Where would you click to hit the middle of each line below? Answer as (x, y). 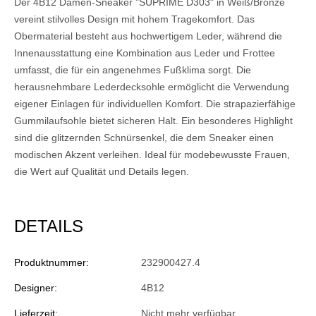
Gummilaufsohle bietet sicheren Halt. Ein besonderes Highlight (153, 121)
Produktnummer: (51, 263)
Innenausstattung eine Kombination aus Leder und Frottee (145, 53)
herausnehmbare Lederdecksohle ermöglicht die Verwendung (152, 87)
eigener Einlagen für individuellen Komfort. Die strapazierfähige (155, 104)
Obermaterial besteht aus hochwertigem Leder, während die (148, 36)
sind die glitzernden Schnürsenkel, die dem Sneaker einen (144, 138)
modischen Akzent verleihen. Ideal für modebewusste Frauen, (152, 155)
